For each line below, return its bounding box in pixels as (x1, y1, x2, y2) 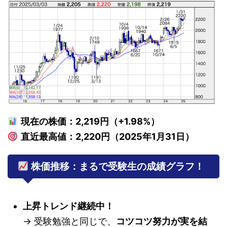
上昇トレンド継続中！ (23, 200, 114, 211)
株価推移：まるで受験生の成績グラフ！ (28, 160, 204, 172)
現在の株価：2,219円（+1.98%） (20, 116, 160, 127)
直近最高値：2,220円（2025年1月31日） (20, 131, 194, 142)
